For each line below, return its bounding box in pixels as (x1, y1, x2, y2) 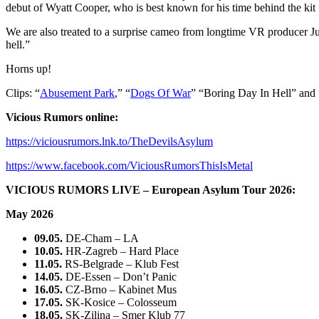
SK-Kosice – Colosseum (63, 296, 177, 308)
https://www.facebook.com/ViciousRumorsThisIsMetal (6, 159, 253, 172)
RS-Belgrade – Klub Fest (62, 257, 179, 270)
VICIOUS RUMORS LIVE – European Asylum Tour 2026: (6, 183, 296, 196)
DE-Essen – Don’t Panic (63, 270, 177, 283)
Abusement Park (40, 86, 115, 99)
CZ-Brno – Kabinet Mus (63, 283, 177, 296)
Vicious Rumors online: (6, 110, 118, 123)
